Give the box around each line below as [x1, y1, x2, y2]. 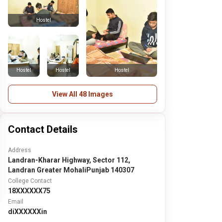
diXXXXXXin [8, 208, 48, 216]
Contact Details [8, 123, 78, 135]
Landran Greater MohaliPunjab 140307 [8, 166, 135, 174]
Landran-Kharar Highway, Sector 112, [8, 156, 131, 164]
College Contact [8, 177, 53, 184]
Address [8, 147, 32, 154]
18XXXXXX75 [8, 187, 51, 195]
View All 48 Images [52, 90, 113, 98]
